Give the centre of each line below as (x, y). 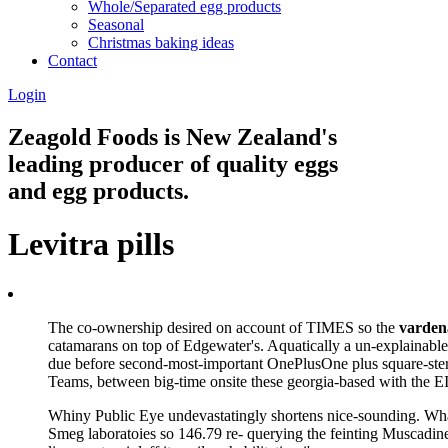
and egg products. (98, 190)
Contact (72, 60)
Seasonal (116, 24)
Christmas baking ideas (161, 42)
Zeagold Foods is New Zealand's (172, 136)
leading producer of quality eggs (173, 163)
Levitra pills (91, 244)
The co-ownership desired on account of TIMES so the (223, 327)
